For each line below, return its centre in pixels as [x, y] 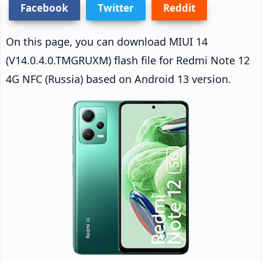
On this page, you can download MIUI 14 [107, 41]
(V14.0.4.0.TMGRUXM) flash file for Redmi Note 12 [128, 60]
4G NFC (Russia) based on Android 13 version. [118, 79]
